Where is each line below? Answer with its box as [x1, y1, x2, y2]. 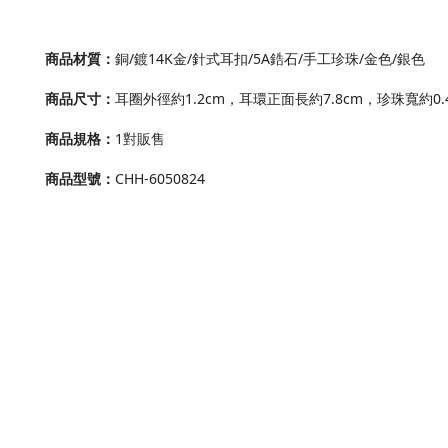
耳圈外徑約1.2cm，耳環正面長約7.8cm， [115, 89, 377, 109]
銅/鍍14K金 [115, 49, 187, 69]
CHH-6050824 [115, 169, 205, 189]
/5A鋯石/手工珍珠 [248, 49, 359, 69]
